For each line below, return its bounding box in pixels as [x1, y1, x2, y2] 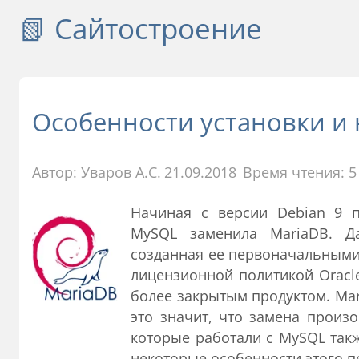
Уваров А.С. [81, 162, 161, 182]
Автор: [32, 162, 81, 182]
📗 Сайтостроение [19, 9, 262, 47]
